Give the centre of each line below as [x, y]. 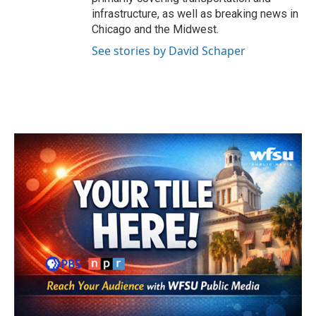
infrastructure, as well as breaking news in [195, 14]
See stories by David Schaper [169, 51]
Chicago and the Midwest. [155, 29]
